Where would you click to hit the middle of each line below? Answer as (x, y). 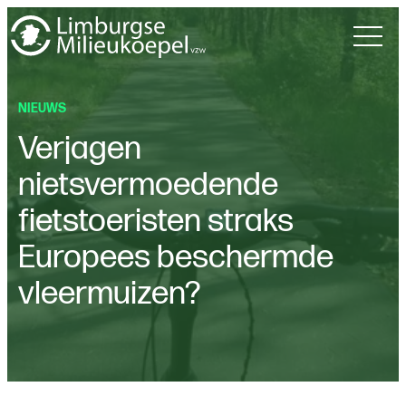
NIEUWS (42, 109)
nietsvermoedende (148, 186)
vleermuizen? (110, 295)
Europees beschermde (176, 258)
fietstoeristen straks (156, 222)
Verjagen (80, 150)
